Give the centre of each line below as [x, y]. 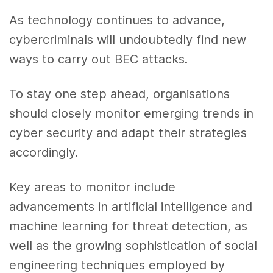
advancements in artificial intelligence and [131, 206]
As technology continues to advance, [117, 20]
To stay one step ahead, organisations [120, 94]
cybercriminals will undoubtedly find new [128, 40]
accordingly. [44, 153]
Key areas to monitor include [93, 187]
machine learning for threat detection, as [129, 226]
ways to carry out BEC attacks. [99, 59]
